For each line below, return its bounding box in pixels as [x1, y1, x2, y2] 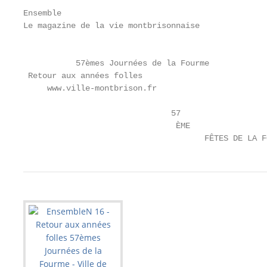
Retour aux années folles [23, 71, 142, 80]
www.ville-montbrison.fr [23, 83, 157, 93]
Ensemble [23, 8, 61, 18]
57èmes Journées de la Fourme [23, 58, 209, 68]
